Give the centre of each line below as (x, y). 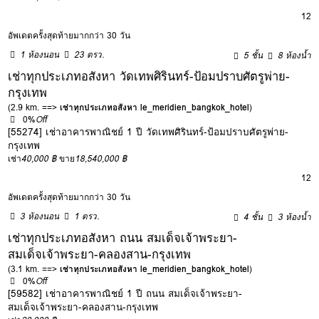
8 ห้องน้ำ (295, 55)
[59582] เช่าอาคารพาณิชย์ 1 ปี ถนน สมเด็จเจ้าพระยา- (125, 293)
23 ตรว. (89, 54)
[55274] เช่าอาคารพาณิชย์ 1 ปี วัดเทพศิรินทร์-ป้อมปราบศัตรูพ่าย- (148, 131)
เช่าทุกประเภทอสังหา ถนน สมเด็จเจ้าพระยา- (123, 237)
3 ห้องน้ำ (295, 216)
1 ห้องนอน (40, 54)
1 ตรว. (87, 216)
